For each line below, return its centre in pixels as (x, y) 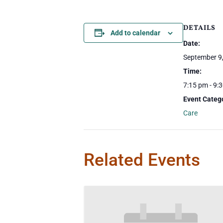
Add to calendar (135, 33)
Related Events (142, 160)
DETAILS (199, 28)
